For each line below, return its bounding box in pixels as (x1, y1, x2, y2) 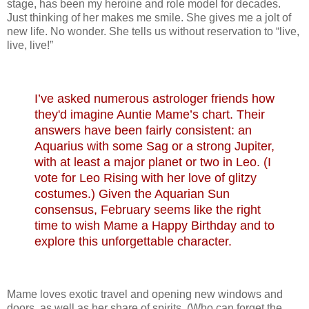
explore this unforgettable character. (34, 234, 232, 248)
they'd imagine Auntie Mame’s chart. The (34, 107, 258, 121)
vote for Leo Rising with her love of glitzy (34, 170, 257, 185)
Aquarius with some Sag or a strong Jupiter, (34, 139, 275, 153)
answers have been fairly (34, 123, 172, 137)
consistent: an (175, 123, 252, 137)
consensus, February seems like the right (34, 202, 261, 217)
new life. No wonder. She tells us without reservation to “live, (7, 25, 299, 37)
